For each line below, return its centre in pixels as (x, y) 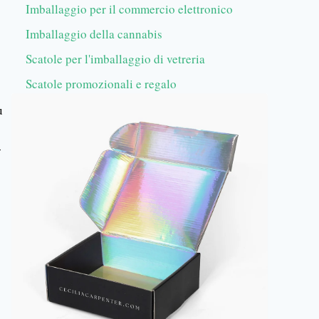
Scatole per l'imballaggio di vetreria (115, 59)
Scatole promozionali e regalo (101, 84)
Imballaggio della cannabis (94, 34)
